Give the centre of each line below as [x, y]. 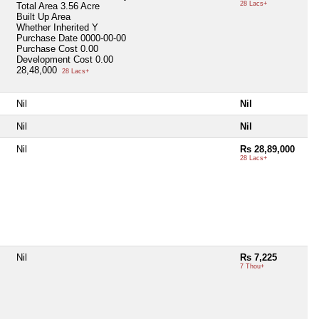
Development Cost [54, 59]
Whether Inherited [54, 27]
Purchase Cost [48, 48]
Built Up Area [43, 16]
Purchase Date [48, 38]
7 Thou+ [252, 266]
